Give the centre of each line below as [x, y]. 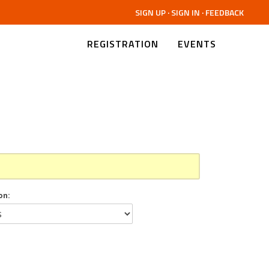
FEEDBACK [225, 12]
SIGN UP [150, 12]
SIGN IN [186, 12]
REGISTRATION [123, 44]
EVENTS [197, 44]
